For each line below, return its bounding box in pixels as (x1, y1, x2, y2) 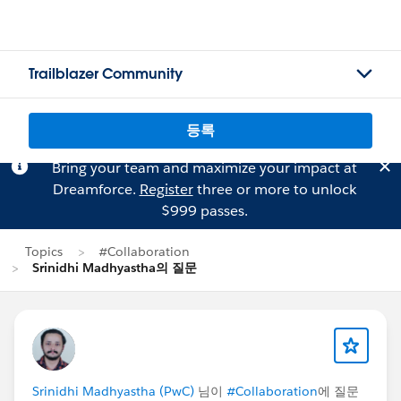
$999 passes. (160, 201, 248, 220)
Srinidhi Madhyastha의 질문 (32, 260, 197, 276)
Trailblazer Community (29, 64, 183, 83)
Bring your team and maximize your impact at (51, 158, 357, 177)
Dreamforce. (52, 180, 140, 199)
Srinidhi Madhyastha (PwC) (32, 383, 194, 399)
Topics (25, 243, 63, 260)
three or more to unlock (192, 180, 356, 199)
